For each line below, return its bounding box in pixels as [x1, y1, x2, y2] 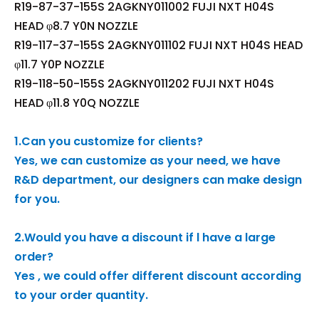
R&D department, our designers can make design [14, 172, 302, 189]
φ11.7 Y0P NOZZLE [14, 56, 105, 73]
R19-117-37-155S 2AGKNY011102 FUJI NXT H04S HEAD [14, 37, 303, 54]
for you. [14, 191, 60, 208]
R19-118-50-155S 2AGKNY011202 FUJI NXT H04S [14, 75, 274, 93]
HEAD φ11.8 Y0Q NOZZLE [14, 95, 140, 112]
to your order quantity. [14, 287, 148, 304]
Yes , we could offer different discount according [14, 268, 301, 285]
